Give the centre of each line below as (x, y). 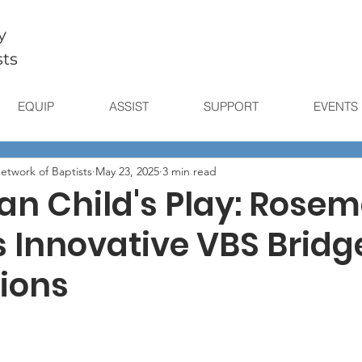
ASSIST (128, 106)
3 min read (189, 171)
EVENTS (335, 106)
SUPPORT (231, 106)
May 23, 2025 (127, 171)
